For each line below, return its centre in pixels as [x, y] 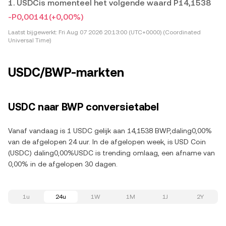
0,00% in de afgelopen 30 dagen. [63, 164]
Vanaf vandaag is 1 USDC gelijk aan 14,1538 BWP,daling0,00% [110, 131]
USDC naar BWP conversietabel [83, 107]
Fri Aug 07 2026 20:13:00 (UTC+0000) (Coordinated [129, 32]
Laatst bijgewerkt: [33, 32]
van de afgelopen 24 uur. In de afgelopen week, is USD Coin [107, 142]
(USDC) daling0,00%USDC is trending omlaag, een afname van [111, 153]
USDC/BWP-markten [66, 73]
